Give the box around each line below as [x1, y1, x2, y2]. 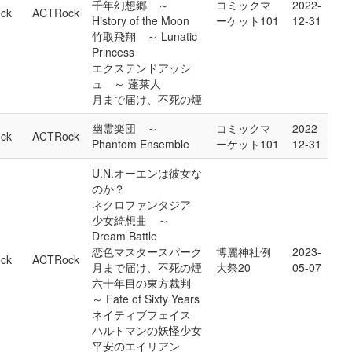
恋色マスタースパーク [92, 244, 202, 259]
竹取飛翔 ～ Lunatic [92, 28, 197, 44]
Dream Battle [92, 228, 157, 244]
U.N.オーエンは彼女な [92, 165, 202, 181]
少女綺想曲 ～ [92, 212, 169, 228]
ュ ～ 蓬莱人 [92, 75, 161, 91]
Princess [92, 44, 134, 60]
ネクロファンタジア [92, 196, 191, 212]
